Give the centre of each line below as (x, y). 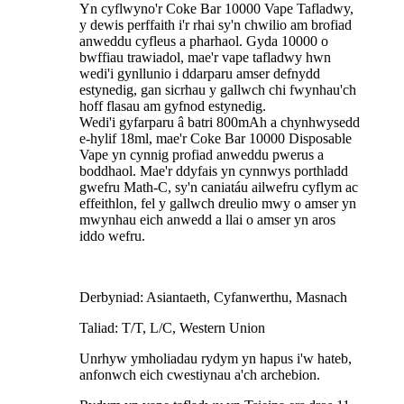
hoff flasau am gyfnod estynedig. (173, 106)
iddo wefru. (112, 236)
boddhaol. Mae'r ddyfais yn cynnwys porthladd (214, 171)
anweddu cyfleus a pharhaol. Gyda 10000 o (204, 41)
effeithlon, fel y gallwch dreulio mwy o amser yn (218, 204)
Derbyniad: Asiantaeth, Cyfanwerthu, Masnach (213, 298)
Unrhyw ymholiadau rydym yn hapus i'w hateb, (216, 359)
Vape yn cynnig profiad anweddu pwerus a (202, 155)
